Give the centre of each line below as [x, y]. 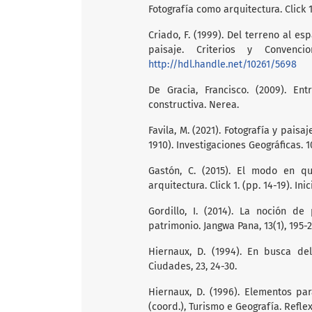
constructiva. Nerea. [194, 104]
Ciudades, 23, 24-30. [193, 266]
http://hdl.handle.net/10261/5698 [223, 64]
